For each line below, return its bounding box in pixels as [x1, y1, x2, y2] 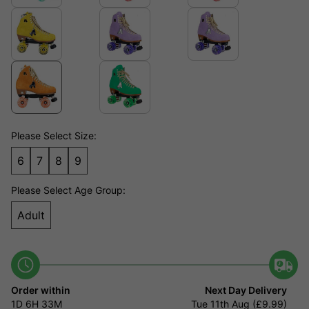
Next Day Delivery [205, 284, 287, 297]
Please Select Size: [11, 130, 97, 142]
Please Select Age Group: [11, 184, 126, 197]
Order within [11, 284, 70, 297]
